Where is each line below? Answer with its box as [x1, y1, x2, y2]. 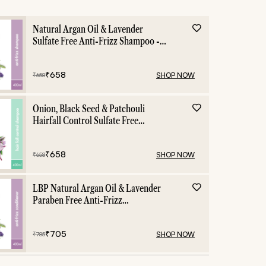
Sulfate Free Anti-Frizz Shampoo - [33, 35, 160, 47]
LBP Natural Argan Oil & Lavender [33, 182, 161, 195]
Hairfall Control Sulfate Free [33, 115, 139, 127]
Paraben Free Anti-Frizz [33, 194, 123, 207]
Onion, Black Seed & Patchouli [33, 103, 145, 115]
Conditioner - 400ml [33, 206, 109, 218]
